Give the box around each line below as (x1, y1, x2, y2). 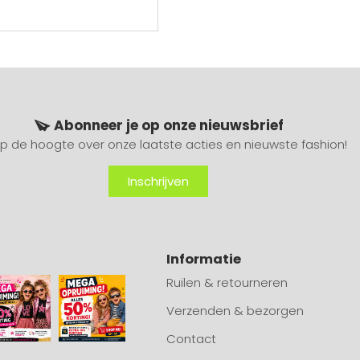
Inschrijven (128, 172, 189, 190)
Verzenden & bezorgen (166, 301, 304, 319)
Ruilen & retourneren (166, 273, 288, 291)
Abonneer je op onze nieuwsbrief (54, 116, 284, 136)
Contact (166, 329, 216, 347)
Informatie (166, 249, 241, 268)
